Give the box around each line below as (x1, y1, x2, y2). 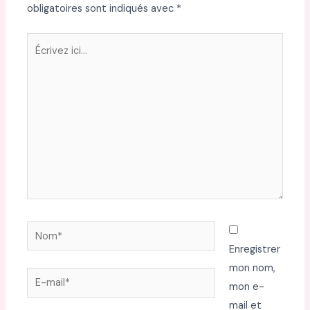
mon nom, (228, 261, 275, 275)
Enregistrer (228, 242, 280, 256)
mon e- (228, 280, 264, 293)
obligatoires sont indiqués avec (27, 1, 177, 15)
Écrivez (26, 35, 60, 48)
